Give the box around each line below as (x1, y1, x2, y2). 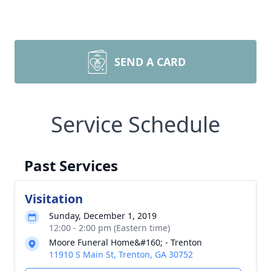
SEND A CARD (114, 54, 186, 69)
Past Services (24, 155, 118, 175)
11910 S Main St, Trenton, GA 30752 (49, 249, 193, 260)
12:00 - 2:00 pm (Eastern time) (49, 222, 170, 233)
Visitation (25, 191, 83, 207)
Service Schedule (51, 109, 220, 139)
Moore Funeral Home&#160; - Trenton (49, 237, 202, 248)
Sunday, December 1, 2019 (49, 210, 157, 221)
